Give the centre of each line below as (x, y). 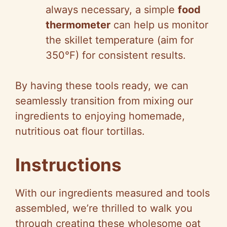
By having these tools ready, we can (102, 86)
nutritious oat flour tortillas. (80, 131)
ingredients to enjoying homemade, (100, 116)
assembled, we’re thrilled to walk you (104, 209)
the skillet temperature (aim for (120, 40)
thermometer (78, 25)
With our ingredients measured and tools (112, 193)
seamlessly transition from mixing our (104, 101)
